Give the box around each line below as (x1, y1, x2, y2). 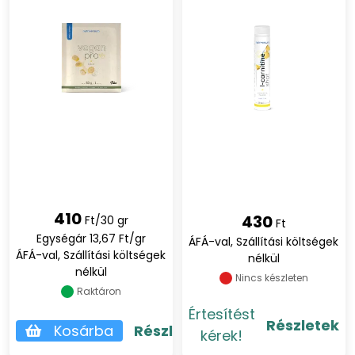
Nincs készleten (235, 271, 308, 284)
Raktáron (76, 284, 121, 298)
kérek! (200, 326, 243, 345)
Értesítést (188, 304, 255, 324)
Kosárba (54, 321, 113, 341)
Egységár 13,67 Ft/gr (36, 231, 146, 246)
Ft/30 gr (84, 212, 128, 228)
